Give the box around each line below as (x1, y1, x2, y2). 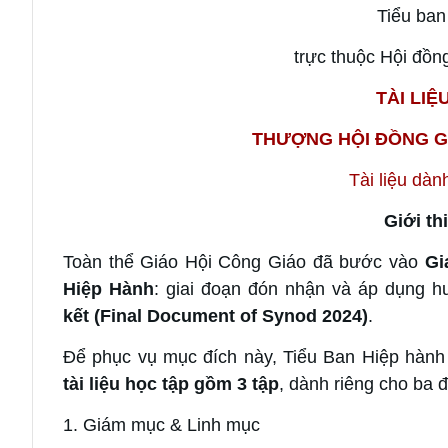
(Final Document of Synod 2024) (94, 305, 368, 326)
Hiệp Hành (63, 278, 154, 299)
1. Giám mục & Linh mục (63, 414, 260, 435)
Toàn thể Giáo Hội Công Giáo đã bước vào (63, 251, 425, 272)
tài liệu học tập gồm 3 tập (63, 373, 279, 394)
